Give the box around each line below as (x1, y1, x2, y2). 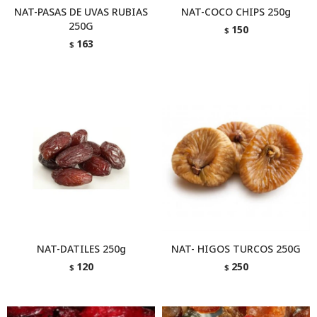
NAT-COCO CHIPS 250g (181, 5, 291, 18)
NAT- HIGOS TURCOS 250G (171, 242, 301, 255)
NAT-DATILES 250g (36, 242, 126, 255)
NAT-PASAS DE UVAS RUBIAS (14, 5, 148, 18)
